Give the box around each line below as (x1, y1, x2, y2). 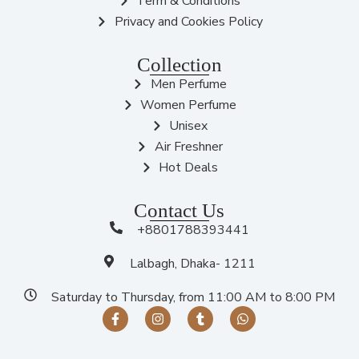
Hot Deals (159, 159, 219, 177)
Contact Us (134, 200, 225, 222)
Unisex (169, 117, 208, 135)
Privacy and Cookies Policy (114, 13, 263, 31)
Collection (136, 54, 222, 76)
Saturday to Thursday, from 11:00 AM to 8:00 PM (50, 288, 335, 307)
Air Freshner (154, 138, 223, 156)
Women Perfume (140, 96, 237, 115)
